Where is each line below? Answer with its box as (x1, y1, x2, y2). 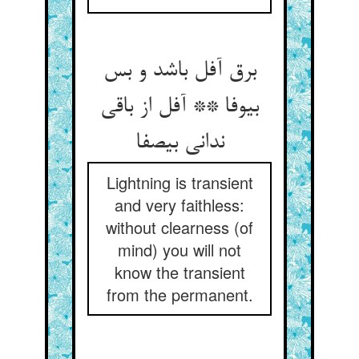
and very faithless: (115, 193, 244, 216)
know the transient (114, 260, 245, 284)
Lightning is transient (106, 171, 253, 194)
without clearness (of (106, 216, 253, 239)
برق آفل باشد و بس (103, 58, 256, 84)
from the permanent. (106, 283, 253, 306)
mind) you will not (118, 238, 241, 261)
